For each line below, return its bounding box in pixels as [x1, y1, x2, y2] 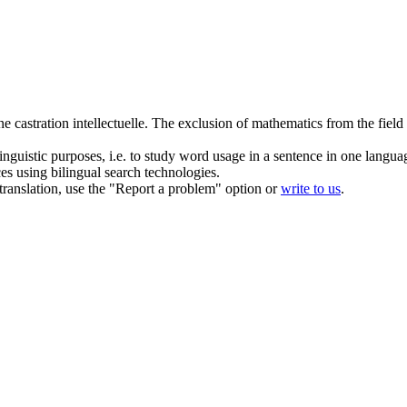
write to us [281, 180, 341, 196]
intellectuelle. [69, 114, 148, 131]
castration [15, 114, 69, 131]
